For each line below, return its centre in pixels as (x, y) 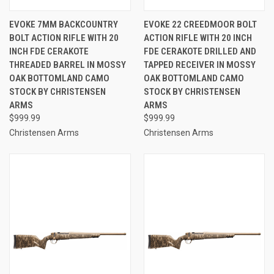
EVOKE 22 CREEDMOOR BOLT (200, 24)
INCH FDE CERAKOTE (49, 51)
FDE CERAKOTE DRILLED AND (200, 51)
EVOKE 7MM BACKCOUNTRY (64, 24)
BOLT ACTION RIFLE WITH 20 (64, 38)
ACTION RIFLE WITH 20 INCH (198, 38)
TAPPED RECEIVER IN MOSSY (199, 65)
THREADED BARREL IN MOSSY (68, 65)
